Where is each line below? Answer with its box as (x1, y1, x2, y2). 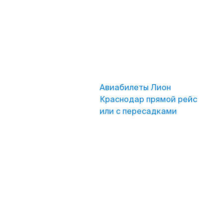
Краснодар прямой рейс (100, 94, 197, 105)
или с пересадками (100, 106, 177, 116)
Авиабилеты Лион (100, 82, 171, 93)
